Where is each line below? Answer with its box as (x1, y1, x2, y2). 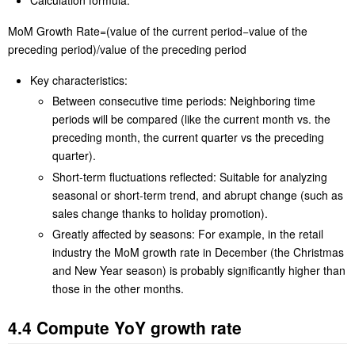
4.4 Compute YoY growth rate (8, 315, 242, 340)
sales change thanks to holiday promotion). (52, 204, 268, 221)
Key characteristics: (30, 71, 128, 88)
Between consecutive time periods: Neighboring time (52, 93, 315, 109)
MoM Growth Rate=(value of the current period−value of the (8, 22, 307, 39)
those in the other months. (52, 281, 184, 297)
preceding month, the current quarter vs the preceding (52, 129, 324, 146)
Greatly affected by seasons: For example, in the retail (52, 226, 323, 242)
